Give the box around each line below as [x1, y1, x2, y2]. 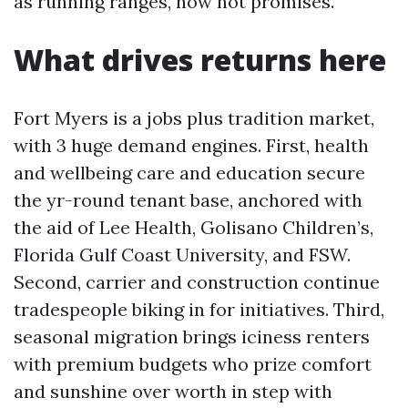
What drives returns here [14, 40, 386, 79]
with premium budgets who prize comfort [14, 352, 372, 375]
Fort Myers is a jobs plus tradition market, [14, 107, 374, 129]
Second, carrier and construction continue [14, 270, 380, 293]
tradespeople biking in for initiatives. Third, [14, 298, 384, 321]
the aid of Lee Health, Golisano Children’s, [14, 216, 373, 239]
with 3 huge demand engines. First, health [14, 134, 369, 157]
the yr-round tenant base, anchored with [14, 189, 362, 211]
